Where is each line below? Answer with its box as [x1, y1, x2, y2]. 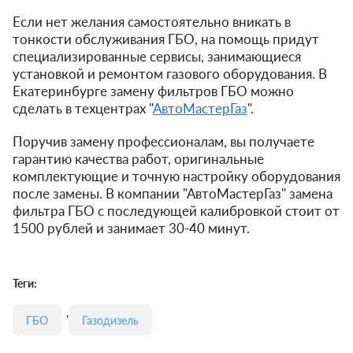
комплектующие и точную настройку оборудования [13, 168, 340, 185]
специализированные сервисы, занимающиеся [13, 48, 301, 65]
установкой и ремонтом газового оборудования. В [13, 65, 327, 83]
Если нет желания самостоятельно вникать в [13, 13, 291, 31]
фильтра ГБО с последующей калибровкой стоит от [13, 203, 340, 220]
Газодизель [82, 313, 139, 327]
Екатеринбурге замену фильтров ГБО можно [13, 83, 294, 100]
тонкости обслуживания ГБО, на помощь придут [13, 31, 319, 48]
